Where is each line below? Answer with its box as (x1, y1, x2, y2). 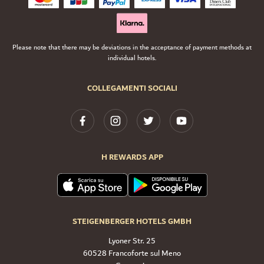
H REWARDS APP (101, 150, 163, 164)
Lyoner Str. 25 (108, 234, 156, 249)
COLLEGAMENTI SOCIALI (87, 81, 177, 95)
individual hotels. (108, 51, 156, 64)
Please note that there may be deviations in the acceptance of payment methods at (12, 41, 252, 54)
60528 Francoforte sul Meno (83, 246, 181, 261)
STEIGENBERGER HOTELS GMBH (72, 214, 192, 229)
